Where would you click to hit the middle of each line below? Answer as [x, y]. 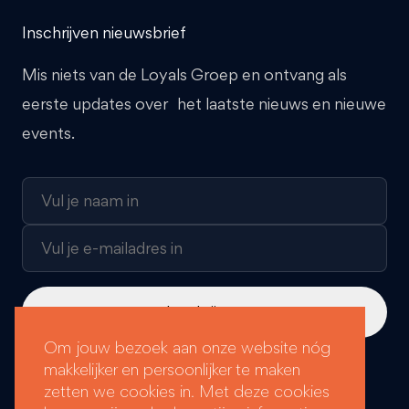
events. [48, 132]
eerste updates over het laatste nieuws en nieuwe [204, 103]
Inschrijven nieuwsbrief [104, 32]
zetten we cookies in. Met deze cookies [187, 391]
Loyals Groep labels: [85, 388]
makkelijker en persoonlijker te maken [172, 369]
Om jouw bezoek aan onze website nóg [187, 347]
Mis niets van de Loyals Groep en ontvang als [184, 74]
